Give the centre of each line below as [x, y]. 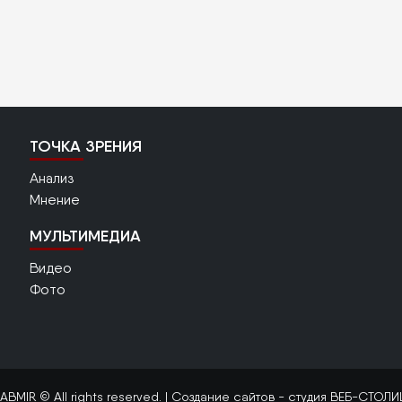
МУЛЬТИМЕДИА [86, 236]
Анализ [52, 179]
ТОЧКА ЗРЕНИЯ [86, 147]
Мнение [55, 200]
